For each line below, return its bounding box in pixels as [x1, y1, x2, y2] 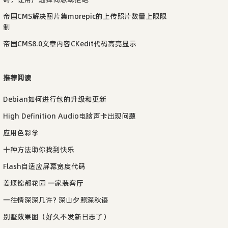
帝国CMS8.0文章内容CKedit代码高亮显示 [3, 38, 136, 49]
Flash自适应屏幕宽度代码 [3, 161, 85, 172]
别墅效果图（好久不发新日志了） [3, 211, 110, 222]
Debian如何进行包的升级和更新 [3, 94, 106, 104]
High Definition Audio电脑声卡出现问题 [3, 110, 136, 121]
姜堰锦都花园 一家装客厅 [3, 178, 83, 188]
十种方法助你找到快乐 [3, 144, 74, 155]
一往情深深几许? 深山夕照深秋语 [3, 194, 108, 205]
